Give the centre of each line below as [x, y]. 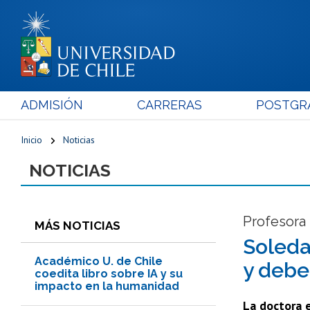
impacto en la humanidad [107, 286]
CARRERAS [169, 104]
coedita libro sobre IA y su [109, 273]
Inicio [31, 139]
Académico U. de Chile [99, 261]
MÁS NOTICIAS [77, 225]
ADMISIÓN [52, 104]
